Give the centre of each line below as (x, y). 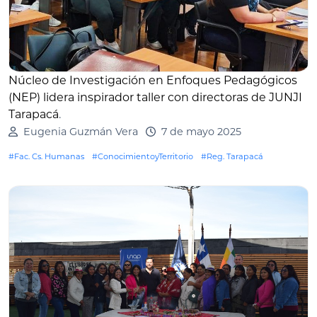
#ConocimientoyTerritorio (143, 157)
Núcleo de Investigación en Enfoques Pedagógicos (153, 81)
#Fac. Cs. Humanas (46, 157)
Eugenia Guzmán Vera (80, 132)
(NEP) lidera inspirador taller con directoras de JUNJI (155, 98)
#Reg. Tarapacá (232, 157)
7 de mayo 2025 (201, 132)
